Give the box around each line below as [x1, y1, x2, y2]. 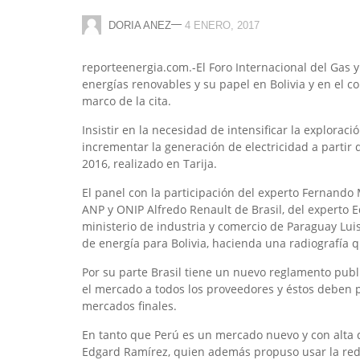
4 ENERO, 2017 [185, 18, 260, 31]
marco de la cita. [82, 93, 171, 108]
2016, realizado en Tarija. [82, 156, 217, 171]
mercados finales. [82, 298, 177, 313]
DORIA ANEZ [108, 18, 171, 31]
